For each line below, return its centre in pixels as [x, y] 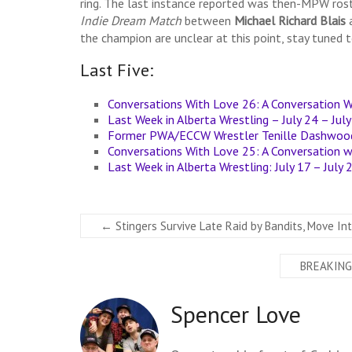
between [209, 20]
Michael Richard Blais [291, 20]
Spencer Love [236, 313]
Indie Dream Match [132, 20]
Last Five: [117, 70]
